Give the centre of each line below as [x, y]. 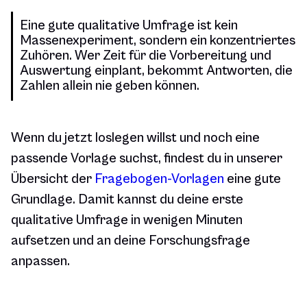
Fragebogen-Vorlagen [159, 180]
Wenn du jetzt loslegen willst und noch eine [135, 138]
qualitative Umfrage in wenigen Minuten [127, 221]
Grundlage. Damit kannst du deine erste [127, 200]
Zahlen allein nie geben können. [110, 86]
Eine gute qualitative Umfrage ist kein [129, 26]
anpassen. [40, 262]
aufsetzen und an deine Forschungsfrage [131, 241]
